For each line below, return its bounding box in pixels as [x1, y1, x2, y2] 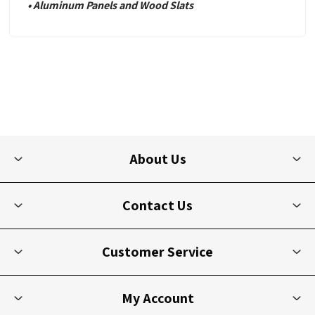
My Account [121, 289, 194, 308]
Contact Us [122, 196, 193, 215]
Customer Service [102, 243, 213, 262]
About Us [129, 150, 186, 169]
